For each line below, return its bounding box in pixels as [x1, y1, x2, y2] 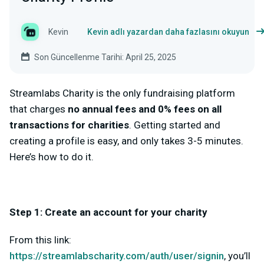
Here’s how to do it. [9, 151, 96, 163]
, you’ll [224, 250, 250, 262]
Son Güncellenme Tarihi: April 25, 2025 [34, 52, 176, 62]
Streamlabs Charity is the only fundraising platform [9, 87, 235, 99]
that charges [9, 103, 68, 115]
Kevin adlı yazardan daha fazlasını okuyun [87, 27, 249, 37]
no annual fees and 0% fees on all [68, 103, 222, 115]
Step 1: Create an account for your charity [9, 206, 207, 218]
